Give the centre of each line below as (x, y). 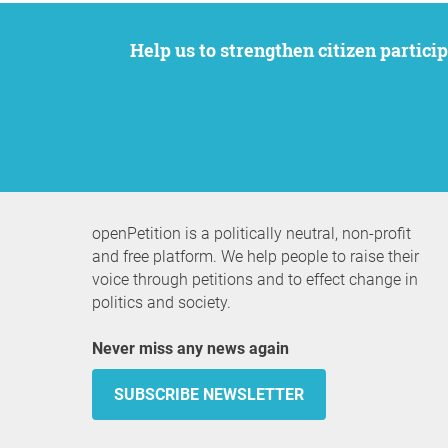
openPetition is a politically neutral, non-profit (251, 233)
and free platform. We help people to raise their (255, 256)
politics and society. (161, 302)
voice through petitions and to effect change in (255, 279)
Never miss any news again (196, 348)
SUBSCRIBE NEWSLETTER (209, 394)
